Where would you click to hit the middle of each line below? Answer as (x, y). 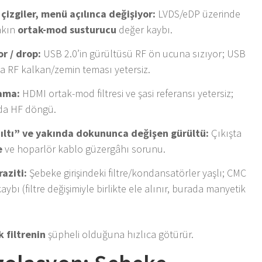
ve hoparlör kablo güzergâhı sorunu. (84, 149)
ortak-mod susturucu (67, 29)
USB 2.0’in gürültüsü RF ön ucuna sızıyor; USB (144, 53)
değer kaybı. (145, 29)
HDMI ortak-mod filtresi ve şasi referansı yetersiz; (127, 93)
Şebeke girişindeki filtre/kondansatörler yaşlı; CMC (137, 173)
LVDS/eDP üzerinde (198, 13)
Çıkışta (225, 133)
